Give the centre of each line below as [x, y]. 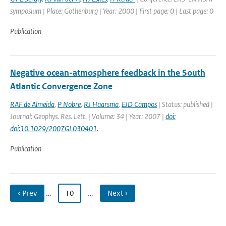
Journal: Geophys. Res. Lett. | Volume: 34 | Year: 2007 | [88, 116]
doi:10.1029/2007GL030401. [54, 128]
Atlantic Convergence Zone [61, 86]
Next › [118, 193]
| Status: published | [185, 104]
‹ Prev [27, 193]
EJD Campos [139, 104]
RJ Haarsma [101, 104]
